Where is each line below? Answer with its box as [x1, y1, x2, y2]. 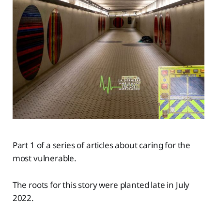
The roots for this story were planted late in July [12, 179, 190, 191]
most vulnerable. [12, 153, 77, 164]
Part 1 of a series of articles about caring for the [12, 139, 191, 151]
